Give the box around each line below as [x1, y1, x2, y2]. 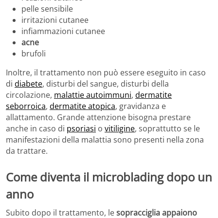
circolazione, [6, 89, 54, 100]
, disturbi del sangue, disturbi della [42, 78, 169, 89]
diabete [15, 78, 42, 89]
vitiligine [105, 123, 135, 134]
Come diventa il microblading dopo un [6, 168, 212, 185]
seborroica [6, 100, 46, 111]
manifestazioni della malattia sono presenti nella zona [6, 134, 204, 145]
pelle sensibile [21, 3, 73, 14]
